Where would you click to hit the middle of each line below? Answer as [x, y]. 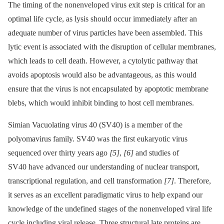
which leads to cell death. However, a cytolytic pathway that [103, 60]
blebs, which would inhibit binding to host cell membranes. [101, 102]
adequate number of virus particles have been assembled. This [105, 32]
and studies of [156, 152]
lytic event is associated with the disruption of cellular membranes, [112, 46]
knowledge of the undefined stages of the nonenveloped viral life [110, 208]
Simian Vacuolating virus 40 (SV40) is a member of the [95, 124]
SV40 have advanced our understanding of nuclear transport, [104, 166]
